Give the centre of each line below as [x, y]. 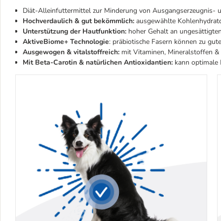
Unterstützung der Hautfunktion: [75, 31]
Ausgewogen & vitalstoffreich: [72, 52]
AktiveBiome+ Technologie [66, 42]
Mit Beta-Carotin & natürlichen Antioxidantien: [98, 62]
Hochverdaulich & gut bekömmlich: [79, 21]
